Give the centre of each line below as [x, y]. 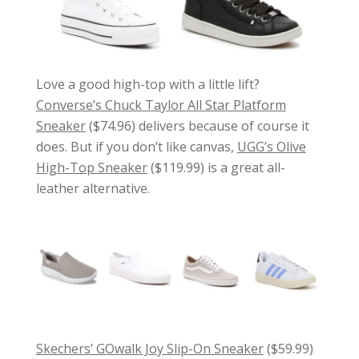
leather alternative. [93, 189]
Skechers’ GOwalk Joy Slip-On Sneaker [149, 348]
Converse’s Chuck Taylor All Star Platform [161, 105]
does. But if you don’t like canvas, [136, 147]
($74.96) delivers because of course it [197, 126]
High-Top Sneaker [91, 168]
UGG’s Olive [271, 147]
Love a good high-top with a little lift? [147, 85]
